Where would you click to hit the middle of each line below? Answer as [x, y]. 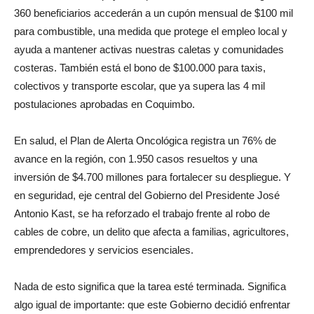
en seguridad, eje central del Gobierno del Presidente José [147, 195]
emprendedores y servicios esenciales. [104, 250]
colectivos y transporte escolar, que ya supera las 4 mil [139, 86]
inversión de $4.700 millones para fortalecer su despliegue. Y [152, 177]
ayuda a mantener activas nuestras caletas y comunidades [149, 49]
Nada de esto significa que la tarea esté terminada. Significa [150, 286]
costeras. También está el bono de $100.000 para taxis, [140, 67]
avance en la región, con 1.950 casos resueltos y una [136, 158]
